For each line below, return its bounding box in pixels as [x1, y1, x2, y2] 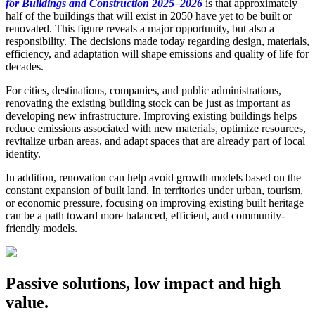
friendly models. [6, 222, 77, 235]
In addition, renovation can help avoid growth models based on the [6, 172, 301, 184]
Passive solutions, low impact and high [6, 274, 281, 293]
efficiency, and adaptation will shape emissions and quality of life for [6, 48, 309, 60]
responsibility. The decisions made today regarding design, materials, [6, 35, 309, 48]
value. [6, 293, 49, 312]
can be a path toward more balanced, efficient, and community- [6, 210, 285, 222]
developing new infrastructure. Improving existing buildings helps [6, 110, 297, 122]
